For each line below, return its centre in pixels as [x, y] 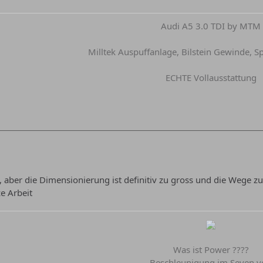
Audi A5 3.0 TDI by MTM [211, 26]
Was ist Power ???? [211, 250]
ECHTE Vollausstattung [211, 78]
